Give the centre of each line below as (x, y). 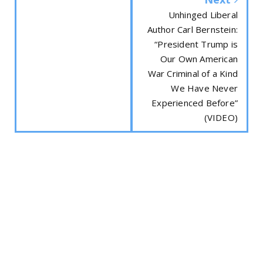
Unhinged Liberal (203, 15)
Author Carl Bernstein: (192, 30)
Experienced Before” (195, 103)
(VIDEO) (221, 118)
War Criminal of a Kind (193, 74)
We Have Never (204, 88)
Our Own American (199, 59)
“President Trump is (196, 44)
